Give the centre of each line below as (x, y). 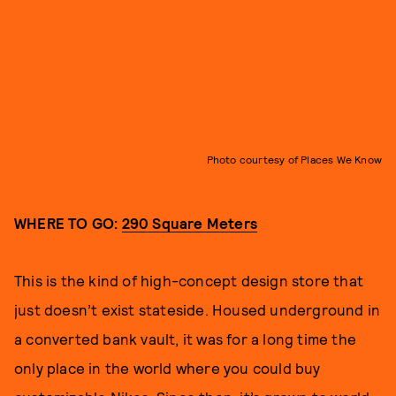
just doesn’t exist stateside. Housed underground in (198, 309)
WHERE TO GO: (68, 222)
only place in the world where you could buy (168, 367)
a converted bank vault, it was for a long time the (186, 338)
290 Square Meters (190, 222)
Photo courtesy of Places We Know (294, 159)
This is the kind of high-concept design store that (189, 280)
